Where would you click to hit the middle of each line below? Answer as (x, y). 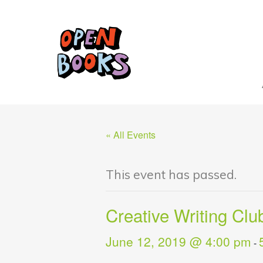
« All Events (130, 135)
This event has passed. (171, 175)
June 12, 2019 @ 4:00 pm (178, 241)
